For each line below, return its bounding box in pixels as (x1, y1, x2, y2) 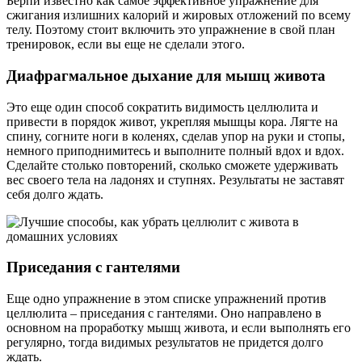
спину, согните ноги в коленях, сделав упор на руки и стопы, (6, 128, 345, 143)
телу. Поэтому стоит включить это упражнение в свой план (6, 23, 335, 37)
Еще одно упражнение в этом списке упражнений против (6, 292, 326, 306)
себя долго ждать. (6, 187, 103, 201)
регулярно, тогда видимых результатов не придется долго (6, 335, 323, 350)
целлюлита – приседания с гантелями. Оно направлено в (6, 306, 322, 321)
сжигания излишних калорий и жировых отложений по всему (6, 8, 351, 23)
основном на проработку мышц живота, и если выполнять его (6, 321, 351, 335)
